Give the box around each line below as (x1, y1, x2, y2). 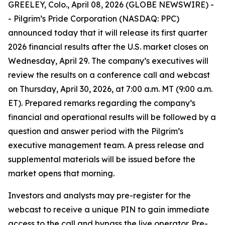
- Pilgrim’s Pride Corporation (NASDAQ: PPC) (8, 14, 179, 24)
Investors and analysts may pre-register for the (8, 190, 191, 200)
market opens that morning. (8, 168, 115, 178)
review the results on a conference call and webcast (8, 70, 210, 80)
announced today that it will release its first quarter (8, 28, 207, 38)
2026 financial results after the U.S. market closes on (8, 42, 208, 52)
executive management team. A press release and (8, 140, 204, 150)
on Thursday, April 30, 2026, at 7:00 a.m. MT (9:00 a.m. (8, 84, 212, 94)
